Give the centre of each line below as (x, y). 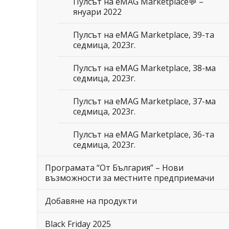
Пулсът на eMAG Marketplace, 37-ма (144, 101)
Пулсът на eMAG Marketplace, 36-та (144, 134)
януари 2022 (97, 12)
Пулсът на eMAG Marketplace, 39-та (144, 35)
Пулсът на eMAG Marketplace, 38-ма (144, 68)
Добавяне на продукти (91, 201)
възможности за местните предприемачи (130, 178)
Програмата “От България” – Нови (114, 168)
